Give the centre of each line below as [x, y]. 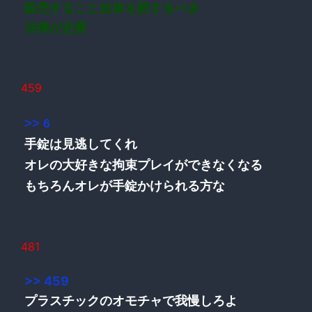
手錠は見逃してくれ [81, 144]
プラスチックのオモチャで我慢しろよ [131, 300]
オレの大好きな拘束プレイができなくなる [143, 165]
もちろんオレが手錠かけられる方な [125, 186]
